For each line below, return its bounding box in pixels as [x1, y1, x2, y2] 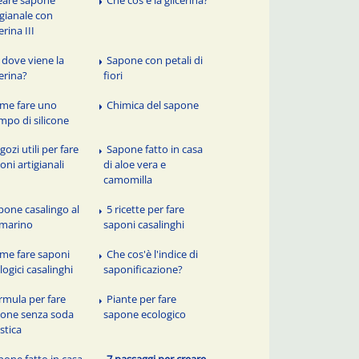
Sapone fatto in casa [107, 142, 204, 157]
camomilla [103, 172, 153, 188]
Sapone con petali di [107, 52, 204, 67]
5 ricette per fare [107, 202, 185, 217]
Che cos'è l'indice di [107, 247, 199, 262]
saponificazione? [103, 262, 184, 277]
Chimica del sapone [107, 97, 200, 112]
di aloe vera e [103, 157, 167, 172]
